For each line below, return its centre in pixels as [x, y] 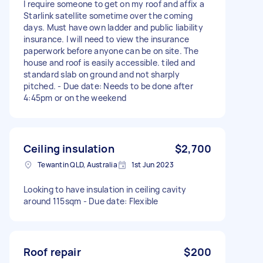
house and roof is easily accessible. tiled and [109, 62]
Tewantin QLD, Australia [77, 164]
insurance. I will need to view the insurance [106, 39]
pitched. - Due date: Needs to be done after [108, 86]
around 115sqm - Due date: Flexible [91, 201]
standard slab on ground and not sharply [102, 74]
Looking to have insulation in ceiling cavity [105, 189]
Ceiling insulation [69, 148]
